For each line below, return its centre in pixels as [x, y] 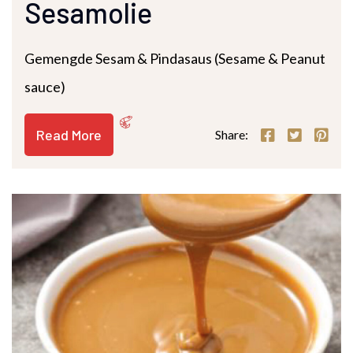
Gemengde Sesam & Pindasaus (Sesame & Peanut [175, 59]
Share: [232, 135]
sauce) [45, 87]
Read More [69, 135]
